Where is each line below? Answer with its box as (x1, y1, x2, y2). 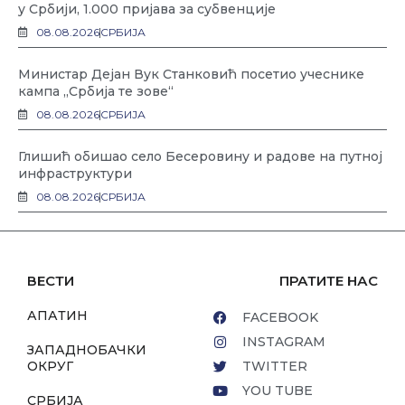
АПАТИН (27, 307, 88, 325)
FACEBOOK (241, 309, 318, 326)
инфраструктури (18, 165, 132, 183)
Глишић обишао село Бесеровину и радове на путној (18, 148, 382, 165)
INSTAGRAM (241, 334, 325, 351)
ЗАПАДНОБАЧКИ (27, 342, 146, 359)
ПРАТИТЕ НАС (279, 272, 378, 290)
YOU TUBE (241, 382, 313, 400)
